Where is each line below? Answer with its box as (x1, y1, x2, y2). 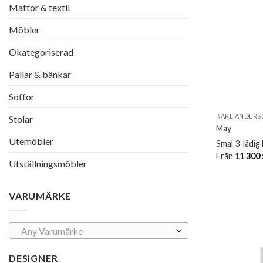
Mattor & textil (9, 2, 70, 14)
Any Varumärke (21, 225, 83, 237)
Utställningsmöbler (9, 158, 87, 170)
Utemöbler (9, 136, 53, 147)
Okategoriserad (9, 46, 73, 58)
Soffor (9, 91, 35, 103)
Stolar (9, 113, 33, 125)
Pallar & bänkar (9, 69, 71, 80)
